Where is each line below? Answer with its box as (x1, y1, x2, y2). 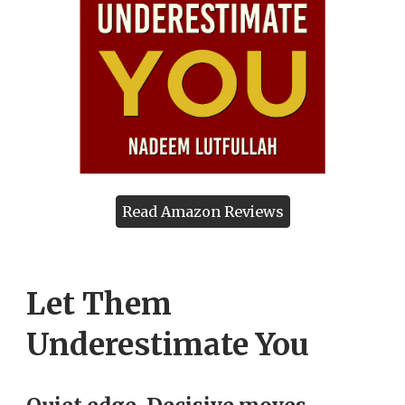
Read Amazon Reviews (121, 202, 284, 221)
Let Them (26, 285, 173, 324)
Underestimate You (26, 325, 310, 364)
